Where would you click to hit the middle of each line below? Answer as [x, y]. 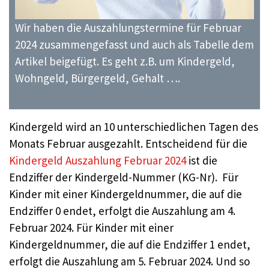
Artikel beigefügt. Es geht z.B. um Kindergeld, [125, 61]
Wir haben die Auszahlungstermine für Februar [128, 27]
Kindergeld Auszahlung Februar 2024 [98, 161]
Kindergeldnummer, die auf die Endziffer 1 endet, [130, 245]
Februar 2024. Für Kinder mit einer [91, 228]
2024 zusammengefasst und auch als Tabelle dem [134, 44]
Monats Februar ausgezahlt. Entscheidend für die [128, 144]
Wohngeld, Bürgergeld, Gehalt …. [98, 78]
